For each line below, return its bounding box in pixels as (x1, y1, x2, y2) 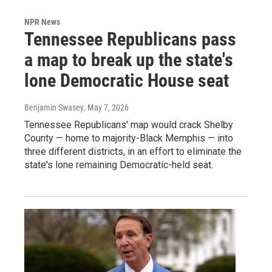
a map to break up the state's (24, 49, 233, 70)
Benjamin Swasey (24, 102, 84, 112)
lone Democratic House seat (24, 69, 229, 91)
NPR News (24, 16, 60, 27)
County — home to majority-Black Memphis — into (24, 132, 233, 144)
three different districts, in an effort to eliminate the (24, 145, 242, 157)
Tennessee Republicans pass (24, 28, 236, 50)
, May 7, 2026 (84, 102, 129, 112)
